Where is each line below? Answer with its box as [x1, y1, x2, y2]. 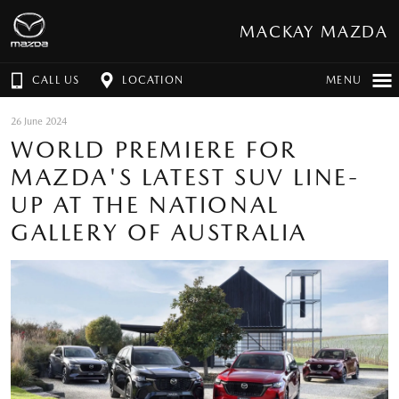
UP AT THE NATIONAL [11, 191, 280, 218]
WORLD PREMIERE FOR [11, 135, 297, 163]
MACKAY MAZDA [240, 21, 388, 41]
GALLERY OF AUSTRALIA [11, 218, 308, 246]
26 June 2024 [11, 116, 67, 127]
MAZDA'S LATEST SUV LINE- [11, 163, 360, 191]
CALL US [32, 74, 80, 86]
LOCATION [122, 74, 184, 86]
